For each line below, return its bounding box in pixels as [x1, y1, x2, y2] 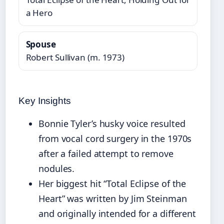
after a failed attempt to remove [38, 147, 173, 159]
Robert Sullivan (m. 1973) [25, 51, 125, 63]
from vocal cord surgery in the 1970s [38, 132, 192, 144]
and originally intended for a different [38, 207, 196, 219]
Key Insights [18, 95, 71, 106]
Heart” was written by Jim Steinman [38, 192, 187, 204]
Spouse [25, 38, 56, 50]
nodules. [38, 162, 75, 174]
